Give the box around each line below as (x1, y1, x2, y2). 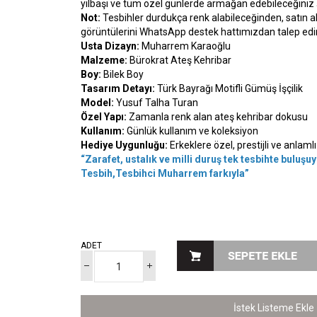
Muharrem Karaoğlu (139, 40, 231, 52)
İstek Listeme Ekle (233, 302, 314, 313)
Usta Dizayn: (81, 40, 139, 52)
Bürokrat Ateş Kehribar (127, 54, 231, 66)
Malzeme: (81, 54, 127, 66)
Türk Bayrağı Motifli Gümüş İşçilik (155, 83, 303, 94)
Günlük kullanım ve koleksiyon (125, 125, 258, 137)
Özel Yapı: (81, 111, 127, 122)
